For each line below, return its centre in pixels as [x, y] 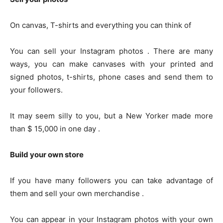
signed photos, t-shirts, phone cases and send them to [111, 77]
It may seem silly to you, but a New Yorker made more [111, 116]
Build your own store [47, 155]
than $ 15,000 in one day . [55, 129]
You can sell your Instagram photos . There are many [111, 51]
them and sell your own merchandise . [77, 194]
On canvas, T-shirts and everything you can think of [101, 25]
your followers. [36, 90]
